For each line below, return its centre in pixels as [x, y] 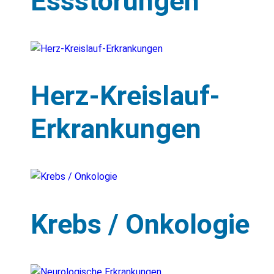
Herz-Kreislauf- [125, 96]
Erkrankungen [116, 129]
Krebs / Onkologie [140, 224]
